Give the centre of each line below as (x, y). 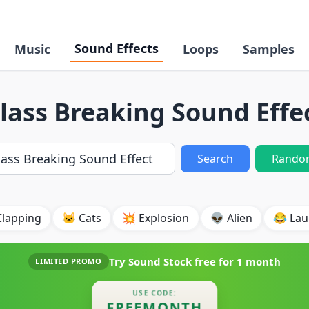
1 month (258, 261)
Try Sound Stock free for (172, 261)
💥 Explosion (156, 218)
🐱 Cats (82, 218)
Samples (269, 49)
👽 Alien (231, 218)
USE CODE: (154, 292)
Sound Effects (116, 48)
